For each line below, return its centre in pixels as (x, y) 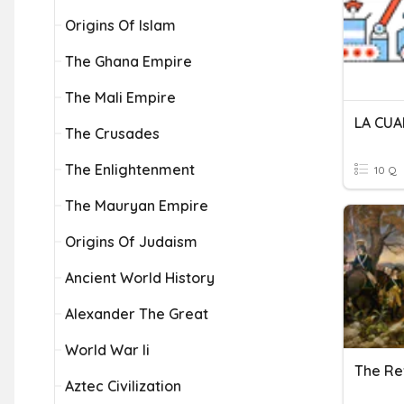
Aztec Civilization (123, 386)
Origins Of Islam (120, 25)
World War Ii (107, 350)
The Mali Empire (120, 97)
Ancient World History (140, 278)
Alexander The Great (137, 314)
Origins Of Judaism (131, 242)
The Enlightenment (130, 170)
